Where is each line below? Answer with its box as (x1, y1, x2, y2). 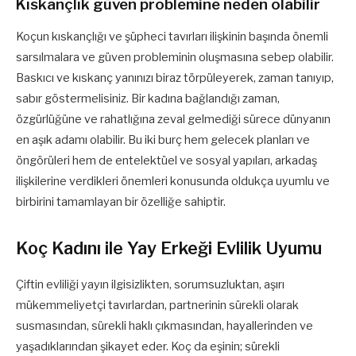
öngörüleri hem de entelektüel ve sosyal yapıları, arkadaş (16, 153, 317, 168)
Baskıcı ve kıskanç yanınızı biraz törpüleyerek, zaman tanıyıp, (16, 71, 334, 86)
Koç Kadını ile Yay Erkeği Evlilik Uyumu (16, 238, 322, 259)
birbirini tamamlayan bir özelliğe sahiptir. (16, 195, 226, 210)
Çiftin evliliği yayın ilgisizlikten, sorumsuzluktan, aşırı (16, 277, 284, 292)
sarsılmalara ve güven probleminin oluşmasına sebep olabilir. (16, 50, 334, 65)
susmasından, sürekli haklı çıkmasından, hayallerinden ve (16, 318, 313, 333)
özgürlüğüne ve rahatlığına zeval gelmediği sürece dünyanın (16, 112, 331, 127)
